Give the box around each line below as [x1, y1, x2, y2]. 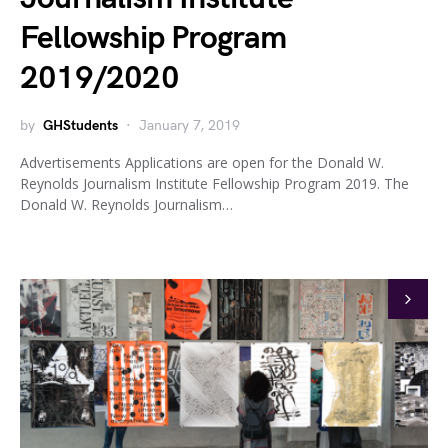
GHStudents [43, 117, 118, 134]
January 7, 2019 [139, 117, 240, 134]
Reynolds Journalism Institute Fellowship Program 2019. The [20, 174, 409, 193]
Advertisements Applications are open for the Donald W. [20, 153, 384, 172]
